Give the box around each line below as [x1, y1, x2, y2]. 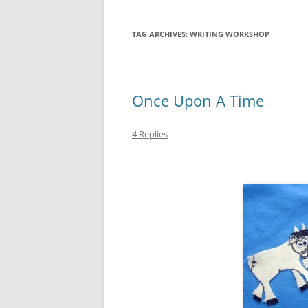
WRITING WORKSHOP [190, 29, 269, 39]
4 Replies [132, 128, 168, 140]
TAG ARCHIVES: [132, 29, 190, 39]
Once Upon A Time [132, 90, 264, 111]
